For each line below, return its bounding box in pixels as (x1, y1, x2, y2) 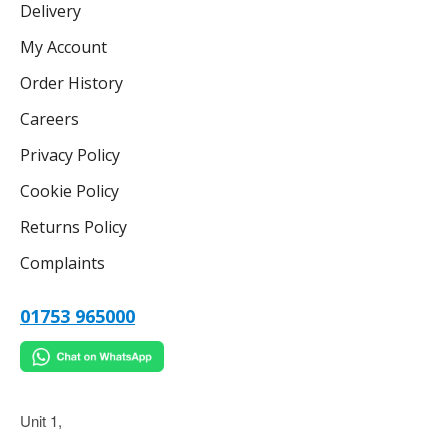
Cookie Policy (20, 180, 119, 203)
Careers (20, 108, 79, 131)
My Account (20, 36, 107, 59)
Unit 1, (20, 410, 62, 431)
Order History (20, 72, 123, 95)
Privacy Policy (20, 144, 120, 167)
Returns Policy (20, 216, 127, 239)
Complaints (20, 252, 105, 275)
